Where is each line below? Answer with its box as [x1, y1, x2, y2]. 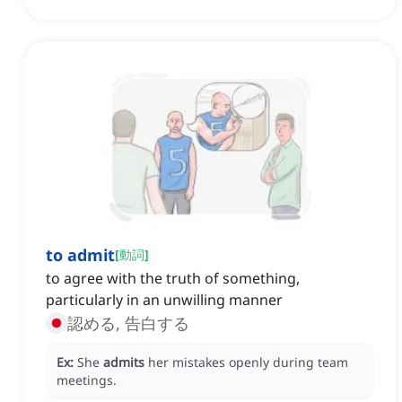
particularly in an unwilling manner [46, 290, 283, 310]
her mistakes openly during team [148, 354, 348, 371]
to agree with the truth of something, [46, 268, 300, 289]
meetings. [57, 371, 117, 389]
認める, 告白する [67, 312, 189, 335]
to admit [46, 244, 115, 267]
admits [103, 354, 144, 371]
